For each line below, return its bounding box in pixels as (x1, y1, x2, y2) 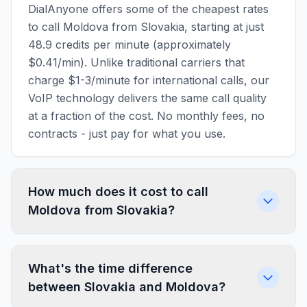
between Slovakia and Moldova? (28, 280, 225, 294)
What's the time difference (28, 261, 193, 275)
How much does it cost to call (28, 184, 208, 199)
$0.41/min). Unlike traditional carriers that (28, 56, 245, 69)
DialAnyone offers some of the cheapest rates (28, 2, 269, 16)
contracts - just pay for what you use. (28, 127, 225, 140)
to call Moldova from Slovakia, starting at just (28, 20, 264, 34)
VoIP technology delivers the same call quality (28, 91, 267, 105)
